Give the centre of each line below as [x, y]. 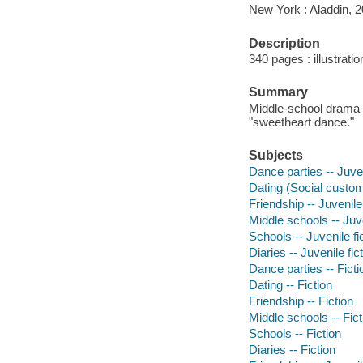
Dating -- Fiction [290, 285]
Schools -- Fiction [295, 334]
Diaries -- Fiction [292, 350]
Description [284, 43]
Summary [278, 92]
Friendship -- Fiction [301, 301]
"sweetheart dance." [301, 122]
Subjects [275, 156]
